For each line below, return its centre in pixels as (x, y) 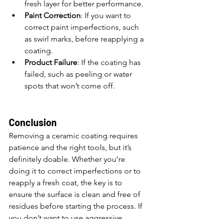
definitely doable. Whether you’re (68, 159)
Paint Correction (53, 15)
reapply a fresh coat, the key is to (66, 183)
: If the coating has (110, 62)
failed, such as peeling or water (79, 74)
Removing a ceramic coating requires (74, 136)
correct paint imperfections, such (83, 27)
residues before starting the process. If (77, 206)
